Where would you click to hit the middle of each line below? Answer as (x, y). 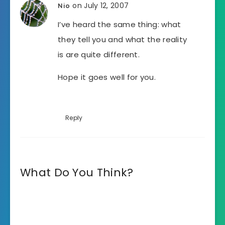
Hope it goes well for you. (107, 77)
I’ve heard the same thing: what (120, 24)
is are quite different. (99, 54)
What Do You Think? (77, 172)
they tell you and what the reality (123, 39)
